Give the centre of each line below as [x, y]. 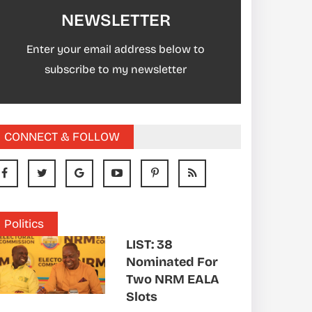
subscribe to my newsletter [116, 69]
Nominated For [172, 262]
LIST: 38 [149, 244]
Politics [24, 224]
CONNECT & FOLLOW [62, 137]
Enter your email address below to [116, 49]
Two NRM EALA [173, 279]
